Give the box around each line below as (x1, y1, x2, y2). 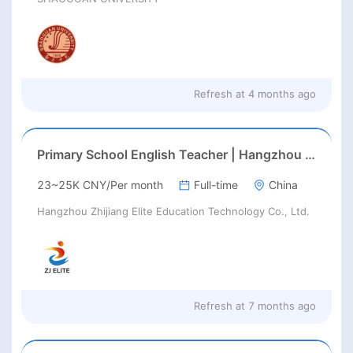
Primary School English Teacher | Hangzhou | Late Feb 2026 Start (305, 146, 315, 162)
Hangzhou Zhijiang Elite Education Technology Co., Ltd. (37, 204, 310, 217)
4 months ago (248, 87, 316, 100)
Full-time (194, 177, 238, 191)
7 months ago (248, 299, 316, 313)
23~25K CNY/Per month (37, 177, 163, 191)
